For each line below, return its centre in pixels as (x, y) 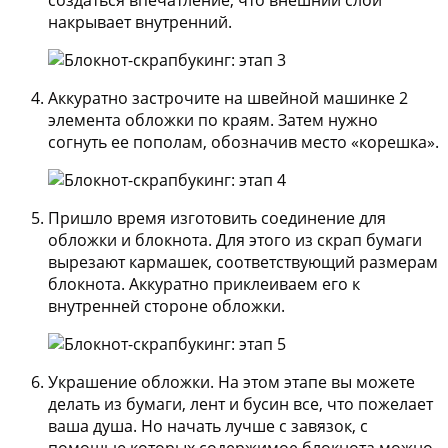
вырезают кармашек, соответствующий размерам (243, 261)
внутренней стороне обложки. (166, 305)
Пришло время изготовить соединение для (217, 217)
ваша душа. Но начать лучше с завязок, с (208, 425)
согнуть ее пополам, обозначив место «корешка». (243, 141)
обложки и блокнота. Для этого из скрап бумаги (235, 239)
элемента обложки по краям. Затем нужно (213, 119)
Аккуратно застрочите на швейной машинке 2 (228, 97)
